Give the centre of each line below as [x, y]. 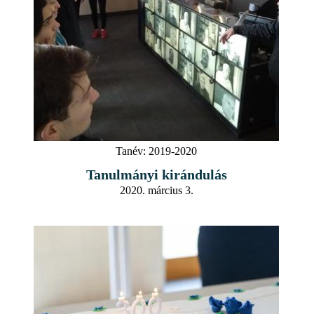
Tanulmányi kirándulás [156, 174]
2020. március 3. [156, 190]
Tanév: [131, 151]
